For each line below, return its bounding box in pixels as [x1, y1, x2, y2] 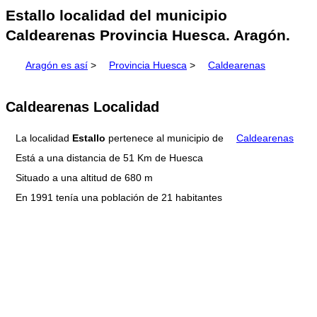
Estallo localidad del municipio [6, 7, 227, 24]
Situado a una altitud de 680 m [16, 172, 153, 184]
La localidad [16, 132, 72, 144]
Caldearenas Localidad [6, 98, 159, 115]
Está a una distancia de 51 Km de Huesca [16, 152, 203, 164]
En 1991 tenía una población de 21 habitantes [16, 192, 222, 204]
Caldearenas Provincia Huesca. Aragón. [6, 27, 290, 44]
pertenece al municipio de [105, 132, 226, 144]
